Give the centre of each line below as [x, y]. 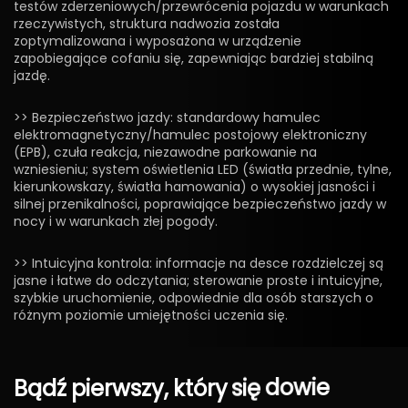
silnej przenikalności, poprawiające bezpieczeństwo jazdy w [200, 204]
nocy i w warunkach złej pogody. [116, 221]
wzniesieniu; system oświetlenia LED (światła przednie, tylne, [203, 169]
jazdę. [32, 75]
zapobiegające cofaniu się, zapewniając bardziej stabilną [194, 58]
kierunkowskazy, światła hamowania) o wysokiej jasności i [194, 186]
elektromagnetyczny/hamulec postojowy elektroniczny [190, 134]
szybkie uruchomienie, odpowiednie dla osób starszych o [194, 297]
